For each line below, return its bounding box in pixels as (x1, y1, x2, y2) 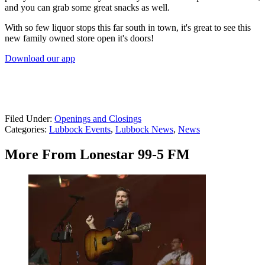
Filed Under (5, 114, 50, 124)
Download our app (5, 53, 75, 64)
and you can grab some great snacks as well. (5, 2, 170, 13)
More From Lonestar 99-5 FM (5, 147, 190, 163)
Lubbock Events (49, 124, 111, 135)
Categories (5, 124, 44, 135)
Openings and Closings (54, 114, 141, 124)
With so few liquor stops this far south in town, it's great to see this (5, 22, 251, 33)
